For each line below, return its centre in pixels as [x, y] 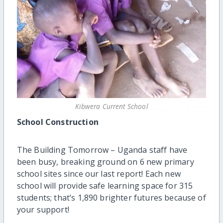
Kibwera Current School [111, 106]
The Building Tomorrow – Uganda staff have [102, 150]
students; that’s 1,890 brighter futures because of [111, 197]
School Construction [57, 122]
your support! [43, 209]
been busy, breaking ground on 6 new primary [105, 162]
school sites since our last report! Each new [99, 173]
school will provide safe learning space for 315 [105, 185]
